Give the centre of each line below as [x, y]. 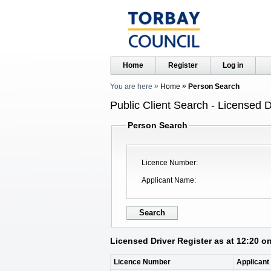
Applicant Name [168, 181]
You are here [131, 87]
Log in [233, 65]
